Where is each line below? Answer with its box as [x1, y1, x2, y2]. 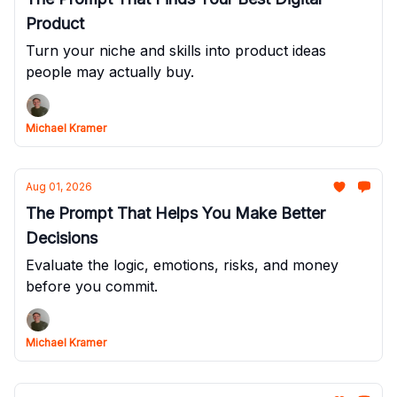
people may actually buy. [26, 63, 194, 81]
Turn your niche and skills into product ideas [26, 42, 326, 59]
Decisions [26, 229, 97, 247]
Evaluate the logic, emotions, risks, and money [26, 256, 339, 274]
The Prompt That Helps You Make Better [26, 204, 325, 222]
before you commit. [26, 277, 158, 295]
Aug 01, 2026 [26, 180, 92, 193]
